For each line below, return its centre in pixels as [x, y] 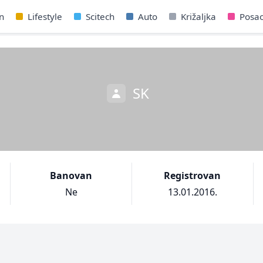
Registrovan [193, 176]
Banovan [71, 176]
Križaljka [198, 16]
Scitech [100, 16]
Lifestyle [45, 16]
